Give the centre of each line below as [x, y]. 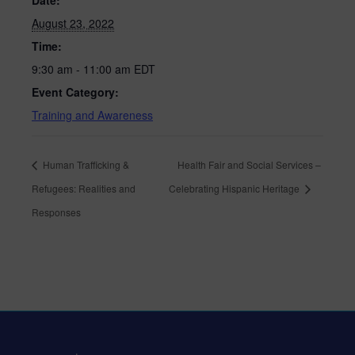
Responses [56, 212]
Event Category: [75, 92]
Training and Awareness [92, 115]
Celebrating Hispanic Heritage [236, 189]
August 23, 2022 [73, 23]
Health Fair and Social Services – [250, 165]
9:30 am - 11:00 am [83, 69]
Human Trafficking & [85, 165]
